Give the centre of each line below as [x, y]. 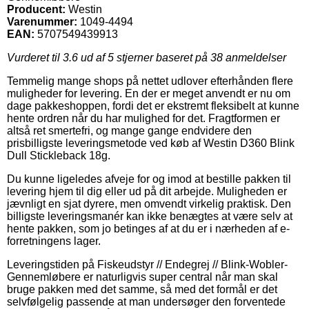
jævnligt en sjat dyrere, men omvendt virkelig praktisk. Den [149, 203]
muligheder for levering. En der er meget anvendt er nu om [149, 93]
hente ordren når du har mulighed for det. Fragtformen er [143, 118]
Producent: [36, 9]
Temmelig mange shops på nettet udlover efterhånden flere [150, 81]
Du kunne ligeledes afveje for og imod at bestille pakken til [149, 179]
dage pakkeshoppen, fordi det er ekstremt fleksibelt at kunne [153, 106]
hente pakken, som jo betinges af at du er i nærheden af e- [148, 228]
